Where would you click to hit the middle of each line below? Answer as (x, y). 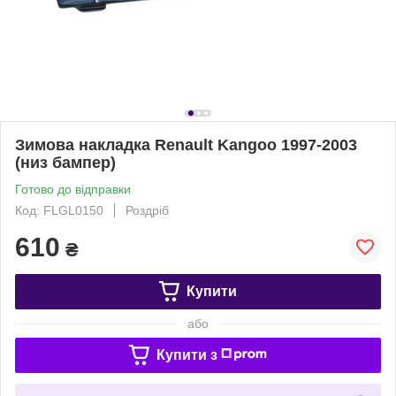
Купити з (187, 354)
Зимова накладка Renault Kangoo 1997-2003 (186, 145)
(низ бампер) (65, 162)
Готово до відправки (73, 189)
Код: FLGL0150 (59, 210)
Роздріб (147, 210)
